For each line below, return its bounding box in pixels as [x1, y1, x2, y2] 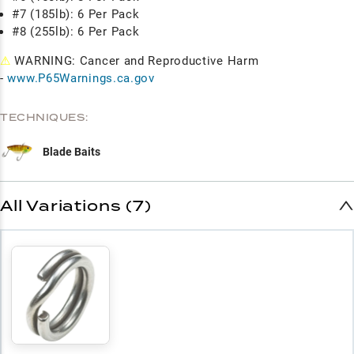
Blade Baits [43, 145, 100, 158]
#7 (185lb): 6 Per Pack [12, 6, 140, 21]
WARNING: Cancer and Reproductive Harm [10, 53, 259, 68]
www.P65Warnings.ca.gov [7, 70, 155, 85]
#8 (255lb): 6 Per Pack [12, 24, 140, 39]
